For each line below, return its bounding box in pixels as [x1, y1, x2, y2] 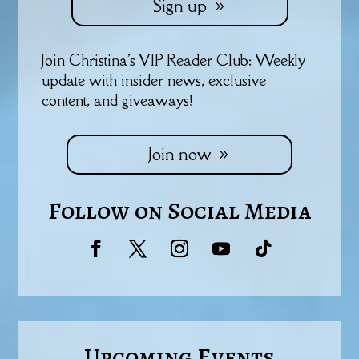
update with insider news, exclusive [42, 70, 267, 90]
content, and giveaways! [42, 90, 193, 110]
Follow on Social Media [47, 194, 312, 227]
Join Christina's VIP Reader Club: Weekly [42, 50, 306, 70]
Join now [148, 143, 211, 165]
